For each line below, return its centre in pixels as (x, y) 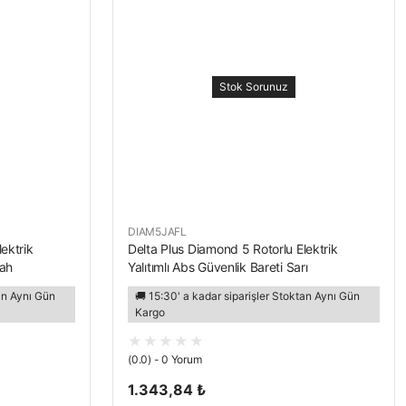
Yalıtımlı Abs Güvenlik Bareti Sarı (218, 267)
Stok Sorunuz (254, 87)
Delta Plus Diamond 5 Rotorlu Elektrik (233, 249)
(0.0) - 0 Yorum (165, 359)
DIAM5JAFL (157, 232)
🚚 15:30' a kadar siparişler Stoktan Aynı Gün (247, 296)
